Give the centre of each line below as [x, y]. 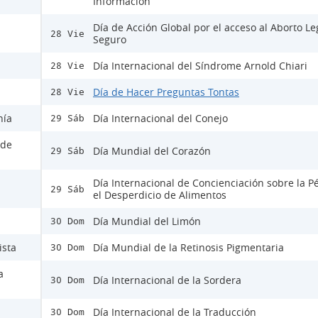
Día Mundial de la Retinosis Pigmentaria [188, 248]
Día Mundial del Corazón [152, 150]
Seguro [110, 40]
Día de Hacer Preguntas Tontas [166, 92]
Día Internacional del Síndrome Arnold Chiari [200, 66]
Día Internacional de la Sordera [167, 280]
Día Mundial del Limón [147, 221]
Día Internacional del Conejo [160, 119]
